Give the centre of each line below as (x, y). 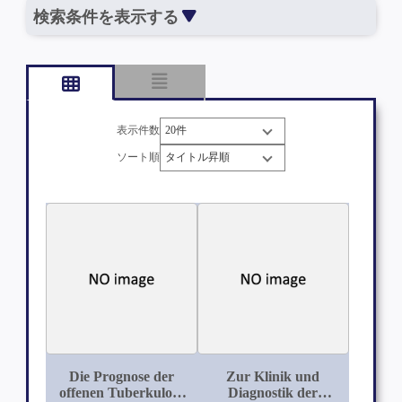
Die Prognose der (121, 376)
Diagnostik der (273, 393)
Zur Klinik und (273, 376)
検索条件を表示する (105, 17)
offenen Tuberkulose (121, 393)
